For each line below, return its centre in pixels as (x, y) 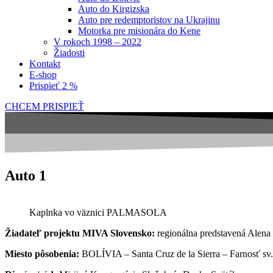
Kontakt (45, 64)
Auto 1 (26, 175)
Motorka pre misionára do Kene (139, 31)
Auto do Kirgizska (114, 9)
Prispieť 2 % (53, 86)
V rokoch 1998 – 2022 (97, 42)
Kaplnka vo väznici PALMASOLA (98, 212)
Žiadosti (69, 53)
